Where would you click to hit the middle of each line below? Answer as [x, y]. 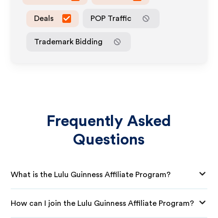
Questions [109, 140]
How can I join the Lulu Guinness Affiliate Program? [103, 203]
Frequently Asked [109, 121]
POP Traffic [111, 18]
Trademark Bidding [69, 42]
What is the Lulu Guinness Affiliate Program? [91, 174]
